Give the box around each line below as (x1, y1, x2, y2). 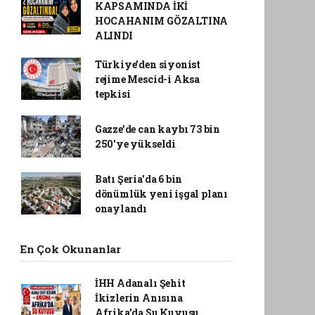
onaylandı (94, 201, 148, 215)
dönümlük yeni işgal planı (94, 186, 229, 200)
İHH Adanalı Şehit (94, 276, 186, 290)
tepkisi (94, 86, 131, 101)
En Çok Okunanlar (20, 241, 121, 256)
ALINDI (94, 28, 133, 42)
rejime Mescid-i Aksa (94, 72, 200, 86)
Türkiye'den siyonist (94, 57, 200, 71)
